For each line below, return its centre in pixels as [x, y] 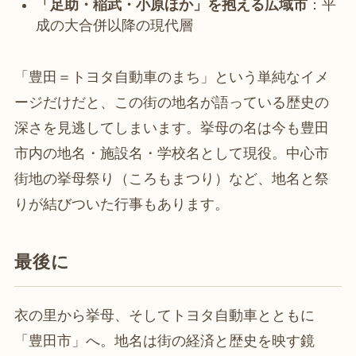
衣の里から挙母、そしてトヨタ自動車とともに [164, 315]
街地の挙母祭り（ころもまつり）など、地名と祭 [171, 178]
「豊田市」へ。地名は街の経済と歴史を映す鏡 [164, 341]
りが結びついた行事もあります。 [121, 204]
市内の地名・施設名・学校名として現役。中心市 [171, 153]
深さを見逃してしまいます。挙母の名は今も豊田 [171, 128]
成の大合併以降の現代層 [114, 25]
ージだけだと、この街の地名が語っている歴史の [171, 102]
